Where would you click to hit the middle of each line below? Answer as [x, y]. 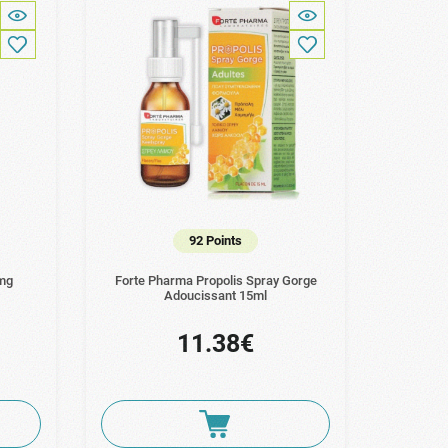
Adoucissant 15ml [216, 296]
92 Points [216, 241]
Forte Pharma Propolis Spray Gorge [215, 281]
